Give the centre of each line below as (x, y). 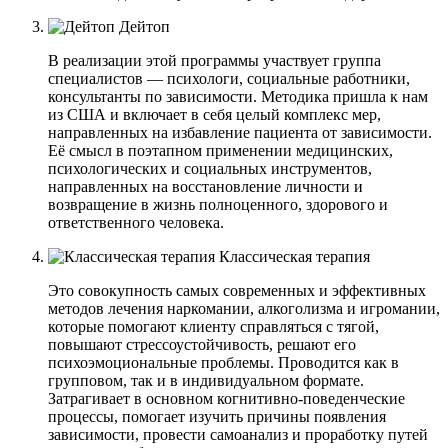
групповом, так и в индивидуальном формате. (206, 380)
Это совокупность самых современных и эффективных (237, 290)
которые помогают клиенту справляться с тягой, (213, 326)
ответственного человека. (136, 222)
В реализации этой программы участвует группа (214, 60)
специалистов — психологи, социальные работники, (229, 78)
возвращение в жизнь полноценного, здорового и (218, 204)
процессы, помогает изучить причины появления (217, 416)
